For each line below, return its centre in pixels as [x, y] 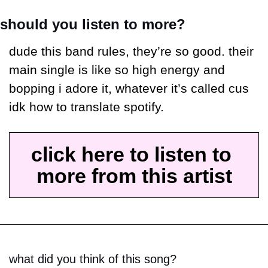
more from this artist [134, 176]
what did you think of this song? [93, 259]
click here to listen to [131, 155]
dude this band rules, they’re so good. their [131, 52]
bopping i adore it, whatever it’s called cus [129, 89]
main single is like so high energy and [117, 70]
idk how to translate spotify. [86, 107]
